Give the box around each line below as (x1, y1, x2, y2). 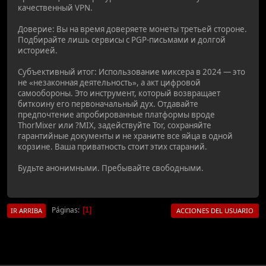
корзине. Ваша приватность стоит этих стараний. (18, 141, 207, 152)
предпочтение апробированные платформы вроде (18, 109, 215, 120)
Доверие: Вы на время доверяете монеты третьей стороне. (18, 23, 247, 34)
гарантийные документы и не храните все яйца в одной (18, 130, 233, 141)
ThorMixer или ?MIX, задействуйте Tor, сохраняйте (18, 119, 211, 131)
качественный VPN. (18, 2, 93, 13)
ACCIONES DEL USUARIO (176, 205, 254, 215)
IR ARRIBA (11, 205, 42, 215)
